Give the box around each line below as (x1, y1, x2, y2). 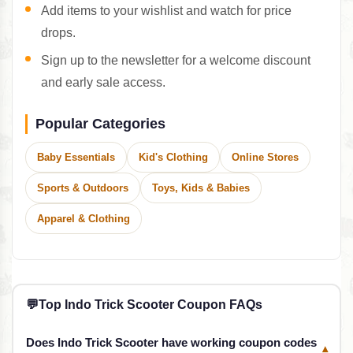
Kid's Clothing (139, 151, 208, 164)
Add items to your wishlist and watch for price (41, 4, 292, 18)
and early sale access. (41, 76, 165, 90)
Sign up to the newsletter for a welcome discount (41, 54, 310, 68)
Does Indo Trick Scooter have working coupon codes (25, 335, 317, 349)
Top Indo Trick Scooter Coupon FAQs (38, 297, 262, 311)
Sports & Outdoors (37, 182, 128, 195)
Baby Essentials (37, 151, 115, 164)
